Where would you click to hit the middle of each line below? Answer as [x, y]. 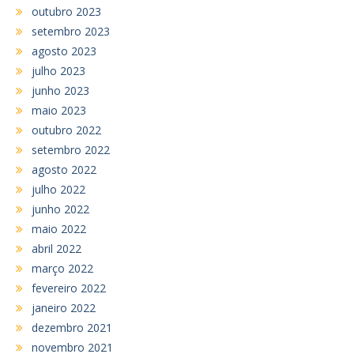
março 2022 [62, 268]
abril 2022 [56, 248]
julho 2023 [58, 70]
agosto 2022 [64, 169]
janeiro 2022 [64, 307]
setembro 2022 [71, 149]
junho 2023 [60, 90]
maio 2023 [59, 110]
